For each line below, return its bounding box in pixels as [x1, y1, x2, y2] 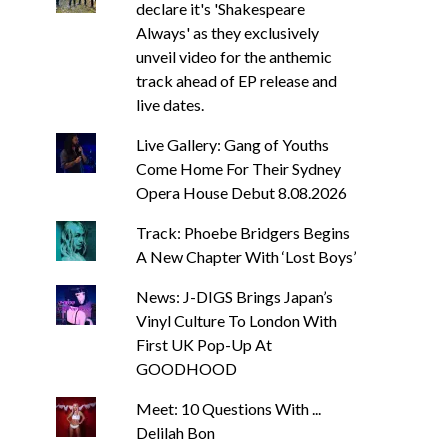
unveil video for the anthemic [135, 47, 332, 66]
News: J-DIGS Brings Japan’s [135, 287, 333, 306]
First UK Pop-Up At [135, 335, 272, 354]
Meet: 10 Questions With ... [135, 399, 321, 418]
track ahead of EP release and [135, 71, 337, 90]
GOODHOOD [135, 359, 237, 378]
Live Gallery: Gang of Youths [135, 135, 329, 154]
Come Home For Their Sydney [135, 159, 341, 178]
